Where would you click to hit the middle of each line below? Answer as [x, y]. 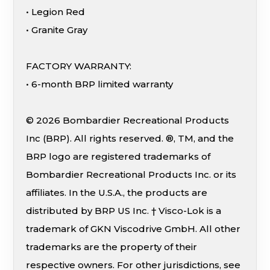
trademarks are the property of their [112, 247]
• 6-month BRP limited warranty [100, 84]
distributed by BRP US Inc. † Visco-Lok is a [124, 211]
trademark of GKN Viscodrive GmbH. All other [133, 229]
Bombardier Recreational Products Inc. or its [131, 175]
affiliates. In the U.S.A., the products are [117, 193]
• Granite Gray [57, 30]
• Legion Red [56, 12]
